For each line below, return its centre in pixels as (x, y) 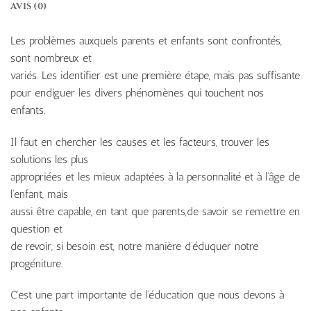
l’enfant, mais (39, 194)
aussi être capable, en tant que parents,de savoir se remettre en (155, 211)
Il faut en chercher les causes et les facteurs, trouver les (140, 142)
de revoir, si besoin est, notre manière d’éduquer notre (134, 246)
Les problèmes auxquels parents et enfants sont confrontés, (146, 40)
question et (36, 228)
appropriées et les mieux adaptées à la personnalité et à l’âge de (155, 176)
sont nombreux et (51, 58)
